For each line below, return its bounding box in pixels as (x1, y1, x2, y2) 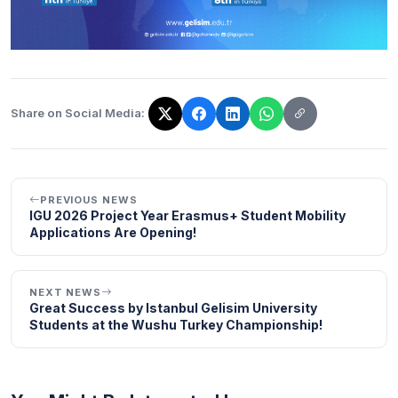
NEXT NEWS (29, 285, 102, 298)
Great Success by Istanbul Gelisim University (29, 299, 317, 315)
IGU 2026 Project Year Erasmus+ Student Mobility (29, 207, 346, 223)
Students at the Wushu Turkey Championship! (29, 316, 322, 332)
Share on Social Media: (11, 106, 145, 120)
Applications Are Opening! (29, 224, 196, 240)
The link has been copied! (10, 114, 172, 131)
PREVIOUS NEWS (39, 193, 138, 206)
